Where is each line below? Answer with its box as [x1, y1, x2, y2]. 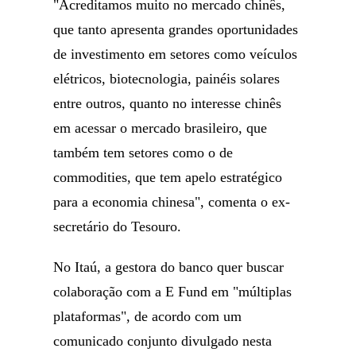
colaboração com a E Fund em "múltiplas [53, 284, 292, 300]
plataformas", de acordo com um [53, 308, 242, 324]
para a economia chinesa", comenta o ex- [53, 194, 291, 210]
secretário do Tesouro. [53, 219, 182, 234]
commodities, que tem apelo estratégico [53, 169, 283, 185]
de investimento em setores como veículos [53, 46, 298, 62]
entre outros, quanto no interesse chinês [53, 95, 282, 111]
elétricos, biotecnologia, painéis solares [53, 71, 281, 87]
